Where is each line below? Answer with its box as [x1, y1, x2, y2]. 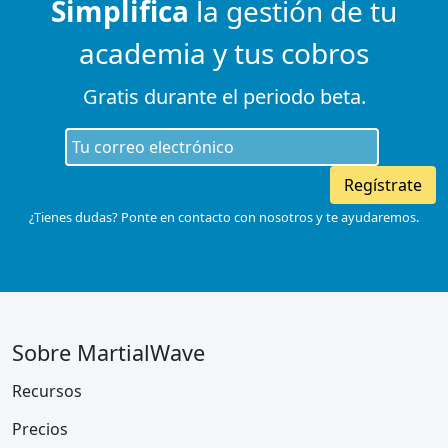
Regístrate [344, 174, 422, 197]
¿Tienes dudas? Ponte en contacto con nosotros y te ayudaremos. [29, 208, 419, 227]
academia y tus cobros [79, 34, 369, 73]
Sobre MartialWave [12, 338, 205, 368]
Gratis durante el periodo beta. [82, 83, 366, 111]
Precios [12, 417, 68, 440]
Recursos [12, 380, 82, 403]
